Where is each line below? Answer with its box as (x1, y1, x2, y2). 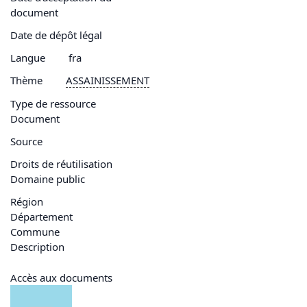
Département (10, 210, 73, 224)
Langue (10, 51, 45, 64)
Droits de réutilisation (10, 157, 112, 171)
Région (10, 195, 43, 209)
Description (10, 240, 64, 254)
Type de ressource (10, 96, 96, 110)
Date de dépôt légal (10, 27, 102, 42)
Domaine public (10, 172, 85, 186)
